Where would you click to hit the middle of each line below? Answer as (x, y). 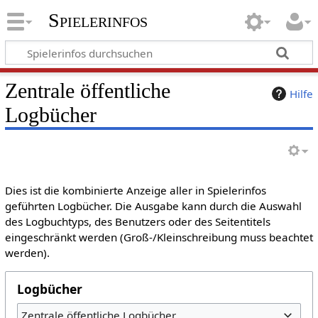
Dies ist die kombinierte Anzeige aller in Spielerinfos (135, 190)
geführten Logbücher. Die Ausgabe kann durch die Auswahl (153, 206)
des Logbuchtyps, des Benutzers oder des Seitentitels (137, 221)
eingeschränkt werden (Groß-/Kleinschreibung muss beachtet (159, 237)
